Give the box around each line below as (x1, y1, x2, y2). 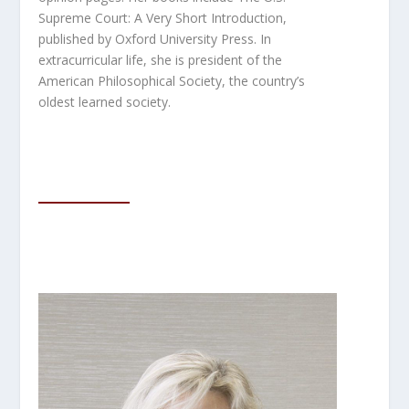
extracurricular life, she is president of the (38, 50, 283, 68)
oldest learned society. (38, 92, 172, 110)
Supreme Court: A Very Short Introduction (38, 8, 284, 26)
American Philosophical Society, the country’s (38, 71, 306, 89)
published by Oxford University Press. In (38, 29, 272, 47)
